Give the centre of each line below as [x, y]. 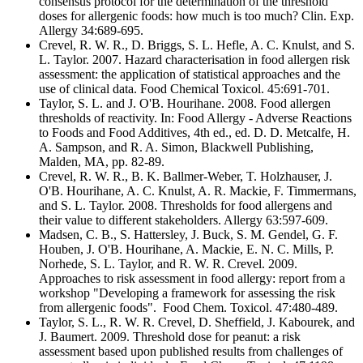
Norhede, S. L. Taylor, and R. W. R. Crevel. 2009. [168, 263]
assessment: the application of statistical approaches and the [190, 74]
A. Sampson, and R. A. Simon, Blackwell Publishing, [176, 147]
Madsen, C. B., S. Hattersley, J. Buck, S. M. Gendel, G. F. [188, 234]
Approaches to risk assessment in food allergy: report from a [192, 278]
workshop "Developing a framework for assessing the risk [187, 293]
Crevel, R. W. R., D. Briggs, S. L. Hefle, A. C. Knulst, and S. [197, 45]
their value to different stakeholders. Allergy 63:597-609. [184, 220]
